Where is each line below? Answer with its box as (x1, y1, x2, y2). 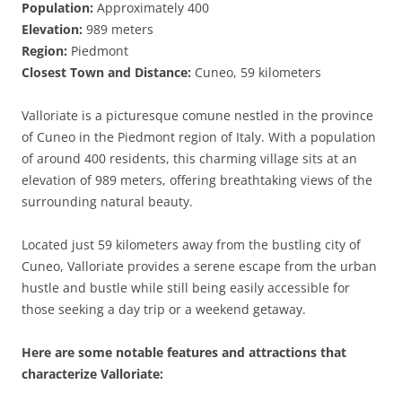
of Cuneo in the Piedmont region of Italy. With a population (22, 128, 376, 145)
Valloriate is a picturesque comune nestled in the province (22, 107, 373, 124)
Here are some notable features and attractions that (22, 344, 346, 361)
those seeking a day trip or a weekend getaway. (22, 301, 306, 318)
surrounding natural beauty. (22, 193, 193, 210)
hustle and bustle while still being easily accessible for (22, 279, 350, 296)
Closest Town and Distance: (22, 64, 191, 81)
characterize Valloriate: (22, 365, 163, 382)
